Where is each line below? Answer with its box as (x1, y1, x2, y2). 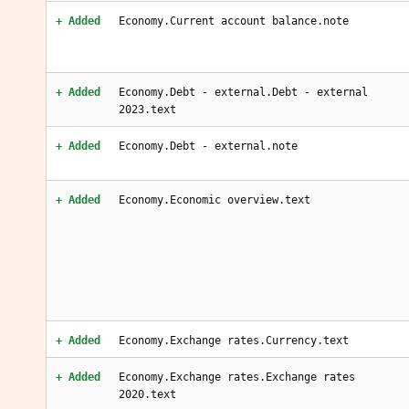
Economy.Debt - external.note (119, 140, 298, 152)
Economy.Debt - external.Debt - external (119, 86, 368, 99)
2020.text (119, 388, 176, 401)
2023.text (119, 103, 176, 116)
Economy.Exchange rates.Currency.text (119, 334, 349, 347)
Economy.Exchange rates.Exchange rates (119, 371, 355, 383)
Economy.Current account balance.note (119, 15, 349, 27)
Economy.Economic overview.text (119, 194, 310, 206)
